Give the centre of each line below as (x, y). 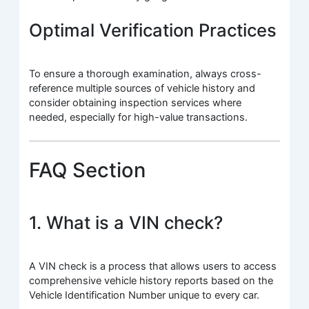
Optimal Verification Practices (153, 30)
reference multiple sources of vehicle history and (142, 89)
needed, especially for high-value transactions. (139, 118)
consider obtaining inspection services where (136, 103)
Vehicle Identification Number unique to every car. (144, 295)
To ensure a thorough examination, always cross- (146, 74)
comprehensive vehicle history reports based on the (151, 280)
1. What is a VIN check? (126, 222)
